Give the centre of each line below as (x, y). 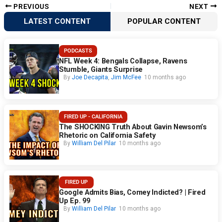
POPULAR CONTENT (164, 22)
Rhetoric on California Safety (107, 135)
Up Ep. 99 (75, 201)
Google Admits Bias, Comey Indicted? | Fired (132, 193)
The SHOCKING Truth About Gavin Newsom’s (133, 127)
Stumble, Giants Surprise (101, 69)
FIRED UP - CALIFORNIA (93, 116)
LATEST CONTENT (57, 22)
